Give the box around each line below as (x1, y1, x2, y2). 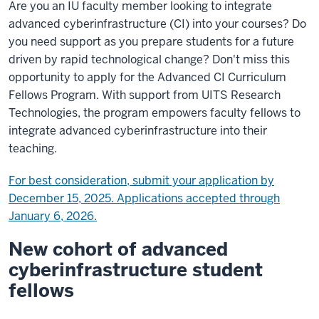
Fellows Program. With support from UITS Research (9, 88, 281, 103)
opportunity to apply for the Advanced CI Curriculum (9, 70, 286, 85)
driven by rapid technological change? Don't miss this (9, 52, 290, 67)
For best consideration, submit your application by (9, 173, 274, 188)
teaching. (9, 141, 57, 156)
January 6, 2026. (9, 209, 97, 224)
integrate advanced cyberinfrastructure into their (9, 123, 267, 138)
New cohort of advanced (9, 237, 228, 261)
